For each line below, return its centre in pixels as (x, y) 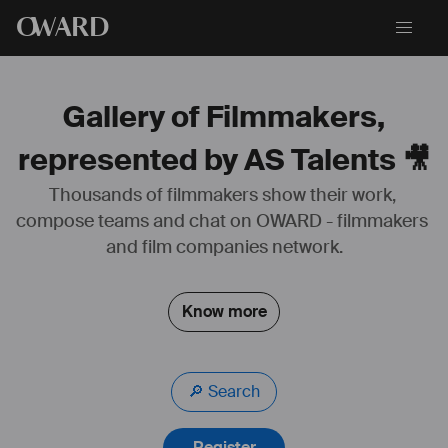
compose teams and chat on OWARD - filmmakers (222, 221)
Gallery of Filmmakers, (224, 117)
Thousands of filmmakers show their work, (222, 195)
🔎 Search (234, 391)
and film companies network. (224, 247)
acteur (285, 222)
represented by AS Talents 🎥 (224, 160)
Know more (224, 311)
